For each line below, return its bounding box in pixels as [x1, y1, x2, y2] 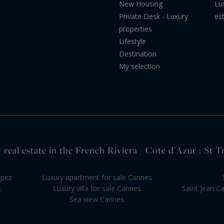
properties [119, 23, 152, 33]
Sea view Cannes [69, 194, 124, 204]
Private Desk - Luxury [119, 11, 188, 21]
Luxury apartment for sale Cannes [41, 172, 152, 182]
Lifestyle [119, 36, 146, 46]
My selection [119, 61, 160, 71]
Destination [119, 48, 156, 58]
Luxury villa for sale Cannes [52, 183, 141, 193]
